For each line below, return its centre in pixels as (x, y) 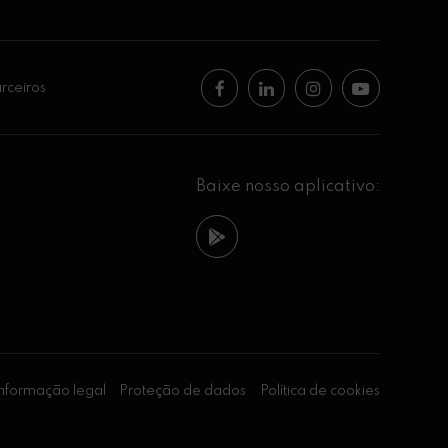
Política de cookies (319, 390)
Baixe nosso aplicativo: (287, 187)
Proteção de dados (183, 390)
